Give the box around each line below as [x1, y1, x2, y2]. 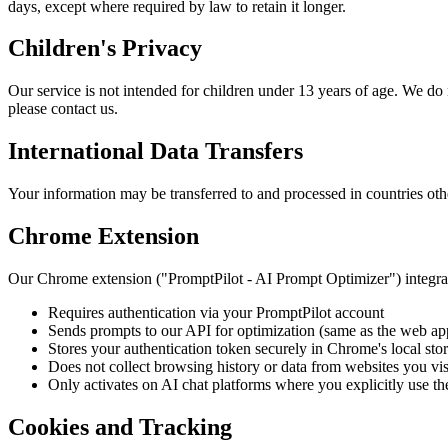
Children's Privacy [8, 35, 202, 62]
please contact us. [8, 100, 118, 118]
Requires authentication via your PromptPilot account [48, 303, 384, 321]
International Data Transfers [8, 138, 303, 165]
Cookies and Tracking [8, 413, 232, 440]
